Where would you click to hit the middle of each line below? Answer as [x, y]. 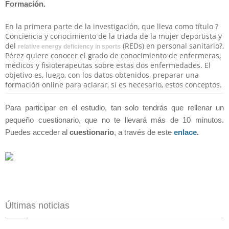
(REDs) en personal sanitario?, [173, 46]
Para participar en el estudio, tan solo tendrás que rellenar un [114, 108]
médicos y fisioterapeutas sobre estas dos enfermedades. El [108, 65]
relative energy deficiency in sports [69, 47]
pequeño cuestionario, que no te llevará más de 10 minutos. [114, 120]
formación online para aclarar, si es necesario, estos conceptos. [113, 85]
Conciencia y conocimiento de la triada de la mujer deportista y [113, 36]
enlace [185, 132]
